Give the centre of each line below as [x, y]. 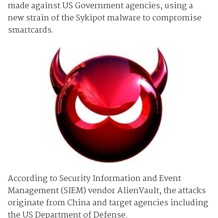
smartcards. [31, 30]
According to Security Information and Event [94, 179]
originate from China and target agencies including [108, 203]
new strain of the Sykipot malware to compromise [104, 18]
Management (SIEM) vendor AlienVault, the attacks [107, 191]
